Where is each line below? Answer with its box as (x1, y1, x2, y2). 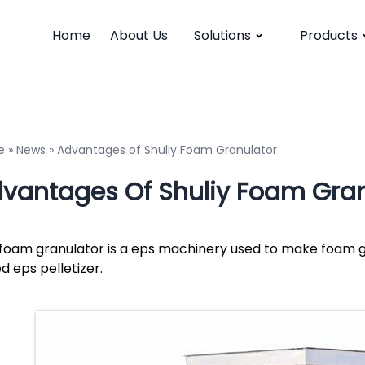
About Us (110, 26, 168, 46)
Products (300, 26, 358, 46)
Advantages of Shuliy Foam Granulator (57, 141, 277, 158)
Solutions (194, 26, 251, 46)
